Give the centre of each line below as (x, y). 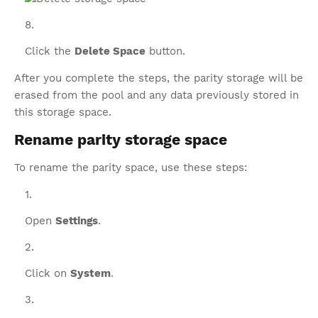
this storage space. (63, 112)
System (91, 273)
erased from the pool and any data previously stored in (157, 95)
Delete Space (110, 51)
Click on (48, 273)
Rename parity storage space (123, 139)
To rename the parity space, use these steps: (131, 168)
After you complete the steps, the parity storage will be (159, 78)
